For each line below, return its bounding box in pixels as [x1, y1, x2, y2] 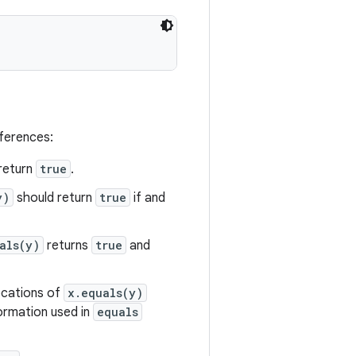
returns [44, 238, 91, 253]
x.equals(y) [68, 285, 143, 300]
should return [14, 190, 95, 206]
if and [130, 190, 165, 206]
